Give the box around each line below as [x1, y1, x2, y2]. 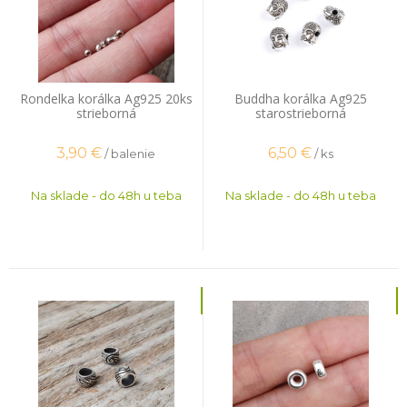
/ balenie [104, 145, 155, 161]
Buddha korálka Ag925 [234, 90, 367, 107]
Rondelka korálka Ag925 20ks [19, 90, 193, 107]
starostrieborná [255, 104, 346, 122]
